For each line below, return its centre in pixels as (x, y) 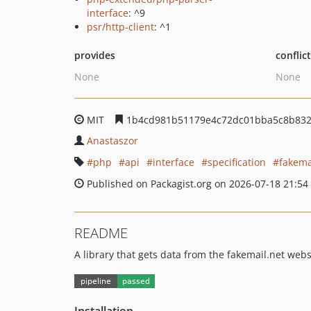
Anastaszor (112, 141)
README (101, 233)
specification (237, 162)
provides (95, 55)
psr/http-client (120, 27)
